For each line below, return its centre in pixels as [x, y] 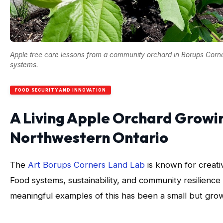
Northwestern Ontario [89, 138]
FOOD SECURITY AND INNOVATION [60, 90]
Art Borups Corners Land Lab [86, 165]
